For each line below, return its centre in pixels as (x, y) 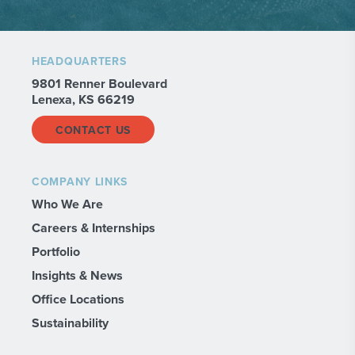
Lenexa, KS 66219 (83, 100)
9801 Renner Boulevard (99, 84)
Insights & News (77, 276)
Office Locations (78, 300)
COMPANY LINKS (80, 182)
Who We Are (67, 204)
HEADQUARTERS (79, 61)
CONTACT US (93, 130)
